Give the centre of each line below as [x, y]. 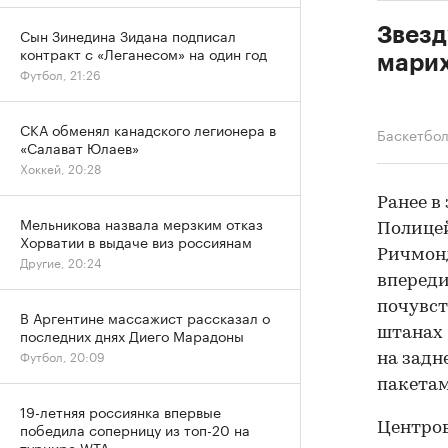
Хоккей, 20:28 [60, 167]
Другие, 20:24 [61, 261]
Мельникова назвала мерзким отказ [141, 223]
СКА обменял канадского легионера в [148, 129]
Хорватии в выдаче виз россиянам [136, 241]
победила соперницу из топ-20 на [135, 429]
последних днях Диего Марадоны [132, 335]
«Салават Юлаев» [79, 147]
